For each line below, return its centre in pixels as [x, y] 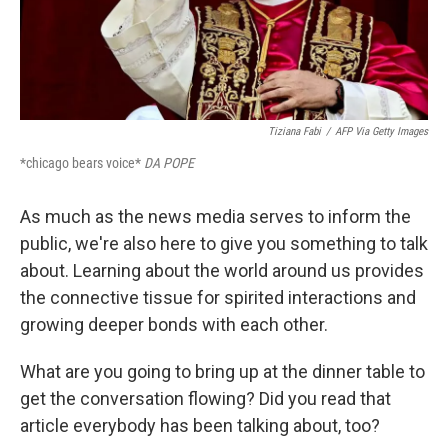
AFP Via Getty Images [381, 131]
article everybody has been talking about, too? [200, 425]
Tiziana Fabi [294, 131]
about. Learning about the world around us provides [222, 270]
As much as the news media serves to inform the [215, 216]
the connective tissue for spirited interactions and [218, 297]
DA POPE [169, 162]
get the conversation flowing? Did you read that [205, 398]
